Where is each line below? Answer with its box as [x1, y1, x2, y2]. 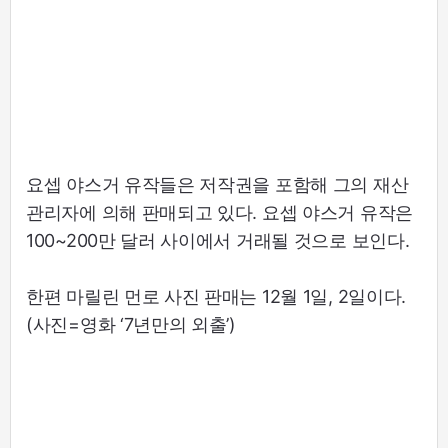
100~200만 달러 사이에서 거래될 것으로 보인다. [26, 229, 410, 251]
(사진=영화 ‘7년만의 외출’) [26, 313, 236, 335]
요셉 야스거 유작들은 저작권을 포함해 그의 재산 [26, 173, 409, 195]
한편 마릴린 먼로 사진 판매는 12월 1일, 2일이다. [26, 285, 407, 307]
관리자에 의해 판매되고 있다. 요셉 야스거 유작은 [26, 201, 413, 223]
